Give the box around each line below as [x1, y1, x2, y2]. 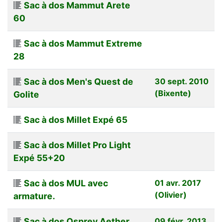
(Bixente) [155, 88, 191, 98]
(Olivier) [155, 189, 187, 200]
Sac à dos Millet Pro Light [24, 139, 131, 150]
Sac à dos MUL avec [24, 177, 108, 188]
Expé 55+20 [13, 152, 65, 163]
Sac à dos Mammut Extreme [24, 38, 142, 49]
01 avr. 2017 [155, 177, 201, 188]
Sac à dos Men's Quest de [24, 76, 133, 87]
